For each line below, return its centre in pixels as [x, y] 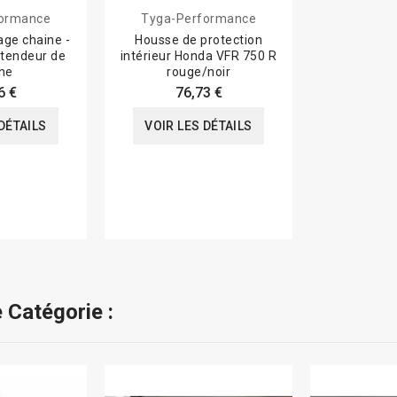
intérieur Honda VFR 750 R [198, 56]
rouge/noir [198, 72]
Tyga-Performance [198, 19]
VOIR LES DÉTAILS [198, 126]
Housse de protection [198, 40]
